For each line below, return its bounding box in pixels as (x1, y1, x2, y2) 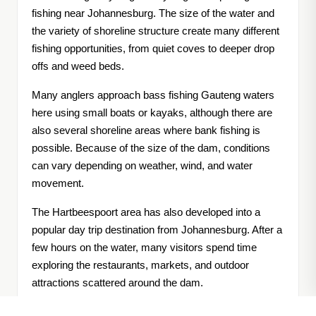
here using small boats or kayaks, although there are (32, 107, 272, 119)
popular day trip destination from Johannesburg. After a (32, 224, 282, 236)
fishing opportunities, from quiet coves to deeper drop (32, 43, 274, 55)
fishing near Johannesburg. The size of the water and (32, 8, 274, 20)
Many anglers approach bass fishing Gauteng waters (32, 90, 274, 102)
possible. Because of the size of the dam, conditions (32, 142, 270, 154)
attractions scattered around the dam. (32, 277, 203, 289)
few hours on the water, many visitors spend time (32, 242, 257, 254)
